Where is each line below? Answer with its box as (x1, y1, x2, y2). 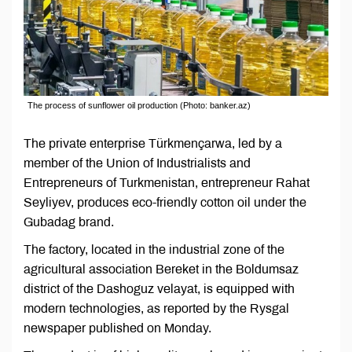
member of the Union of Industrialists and (24, 156, 251, 170)
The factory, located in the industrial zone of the (24, 243, 284, 257)
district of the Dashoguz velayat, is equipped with (24, 282, 295, 296)
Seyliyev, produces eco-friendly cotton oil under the (24, 196, 306, 210)
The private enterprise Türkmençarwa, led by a (24, 137, 282, 151)
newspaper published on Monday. (24, 321, 211, 335)
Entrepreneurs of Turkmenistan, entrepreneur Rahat (24, 176, 310, 190)
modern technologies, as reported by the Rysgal (24, 302, 289, 316)
